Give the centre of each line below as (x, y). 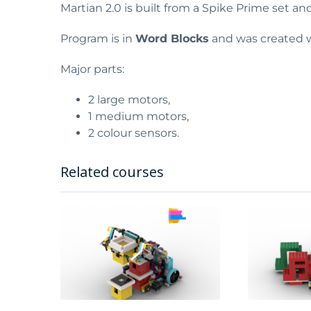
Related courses (112, 172)
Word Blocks (172, 39)
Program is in (98, 39)
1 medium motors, (138, 117)
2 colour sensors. (134, 133)
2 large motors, (129, 100)
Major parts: (92, 69)
